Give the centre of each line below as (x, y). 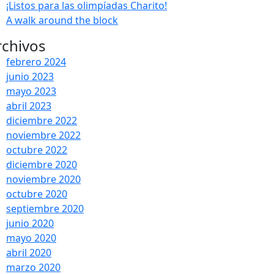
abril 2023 (29, 106)
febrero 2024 (36, 61)
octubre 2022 (37, 150)
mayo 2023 (31, 91)
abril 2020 (29, 252)
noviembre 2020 (43, 179)
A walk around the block (62, 20)
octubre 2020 (37, 194)
